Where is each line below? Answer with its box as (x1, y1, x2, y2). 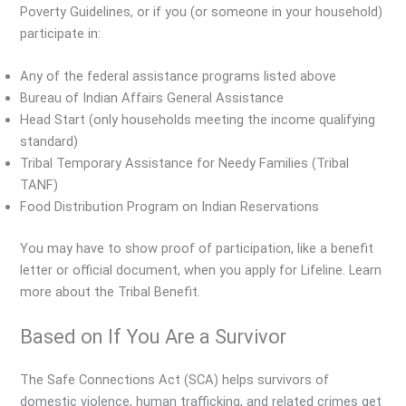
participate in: (20, 24, 101, 42)
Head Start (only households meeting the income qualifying (20, 111, 376, 128)
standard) (20, 132, 79, 150)
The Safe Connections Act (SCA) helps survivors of (20, 372, 330, 389)
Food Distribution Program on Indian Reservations (20, 198, 320, 215)
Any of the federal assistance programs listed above (20, 67, 337, 84)
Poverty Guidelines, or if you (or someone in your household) (20, 3, 383, 20)
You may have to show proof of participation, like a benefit (20, 239, 374, 256)
